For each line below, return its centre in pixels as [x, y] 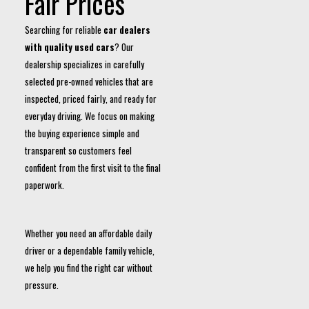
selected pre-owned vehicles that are [89, 81]
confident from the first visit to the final [93, 168]
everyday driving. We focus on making [90, 116]
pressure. [42, 285]
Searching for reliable [64, 30]
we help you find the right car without [89, 268]
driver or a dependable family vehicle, [90, 250]
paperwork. [44, 185]
